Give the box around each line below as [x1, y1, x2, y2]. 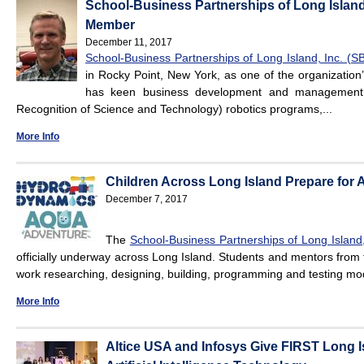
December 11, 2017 [85, 37, 172, 49]
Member [85, 18, 135, 32]
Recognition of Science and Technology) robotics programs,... [16, 102, 332, 116]
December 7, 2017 [106, 193, 188, 206]
